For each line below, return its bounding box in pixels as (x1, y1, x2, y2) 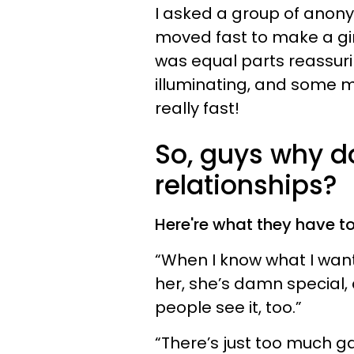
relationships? (155, 167, 337, 204)
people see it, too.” (155, 296, 302, 318)
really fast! (155, 97, 239, 119)
